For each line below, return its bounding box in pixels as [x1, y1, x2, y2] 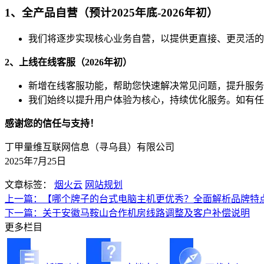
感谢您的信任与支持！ [5, 118, 99, 129]
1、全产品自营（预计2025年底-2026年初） [5, 6, 218, 19]
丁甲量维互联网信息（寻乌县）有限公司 [5, 142, 174, 153]
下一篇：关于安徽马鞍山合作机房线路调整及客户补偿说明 [5, 208, 250, 219]
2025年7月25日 [5, 156, 66, 167]
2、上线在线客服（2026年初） [5, 57, 132, 68]
